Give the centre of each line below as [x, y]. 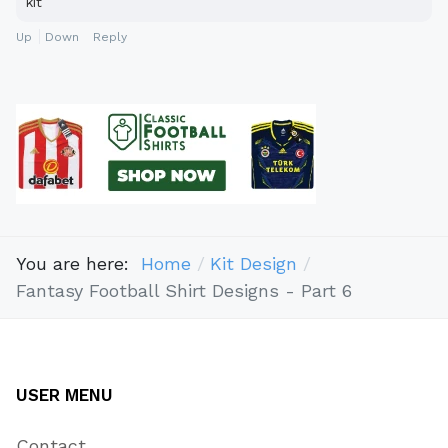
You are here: [78, 264]
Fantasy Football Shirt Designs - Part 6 [184, 291]
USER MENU [64, 394]
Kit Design [253, 264]
